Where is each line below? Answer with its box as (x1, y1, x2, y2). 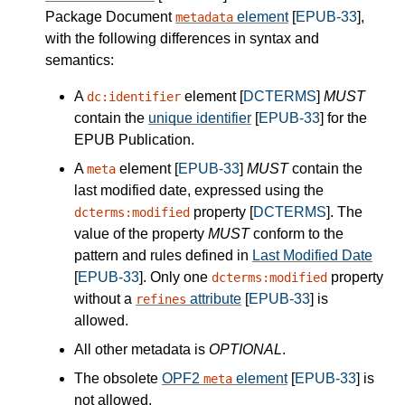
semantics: (45, 52, 114, 69)
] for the (320, 110, 367, 127)
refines (136, 292, 186, 307)
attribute (186, 291, 241, 307)
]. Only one (139, 269, 212, 286)
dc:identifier (87, 89, 181, 105)
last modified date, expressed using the (74, 183, 324, 199)
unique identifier (148, 110, 251, 127)
